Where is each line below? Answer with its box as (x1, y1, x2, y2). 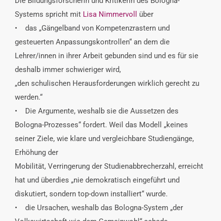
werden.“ (15, 92, 42, 102)
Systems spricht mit (15, 9, 83, 19)
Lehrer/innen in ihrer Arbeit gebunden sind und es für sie (15, 51, 198, 60)
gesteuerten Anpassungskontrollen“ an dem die (15, 37, 170, 46)
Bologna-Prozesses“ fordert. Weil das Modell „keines (15, 120, 188, 129)
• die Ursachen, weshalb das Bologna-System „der (15, 203, 183, 212)
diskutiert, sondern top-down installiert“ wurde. (15, 189, 168, 198)
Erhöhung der (15, 147, 58, 157)
